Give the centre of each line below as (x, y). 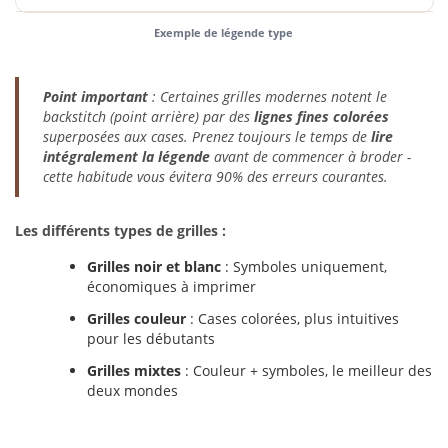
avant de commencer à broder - (310, 156)
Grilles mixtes (134, 370)
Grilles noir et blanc (154, 266)
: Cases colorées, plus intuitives (292, 318)
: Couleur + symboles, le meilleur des (306, 370)
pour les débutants (151, 338)
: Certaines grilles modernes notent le (267, 96)
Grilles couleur (136, 318)
